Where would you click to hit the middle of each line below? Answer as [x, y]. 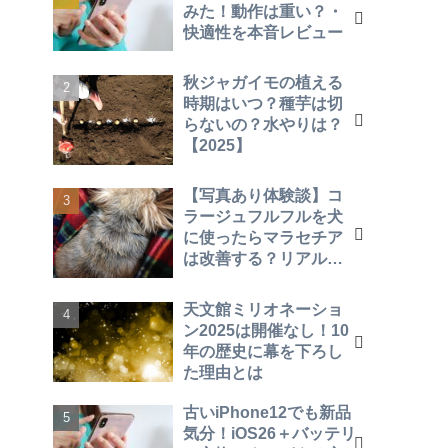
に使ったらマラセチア [263, 237]
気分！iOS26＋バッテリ [269, 433]
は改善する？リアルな [263, 258]
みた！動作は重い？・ [263, 11]
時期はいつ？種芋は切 [263, 102]
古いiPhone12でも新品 [267, 412]
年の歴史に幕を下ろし [263, 350]
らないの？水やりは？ [263, 123]
